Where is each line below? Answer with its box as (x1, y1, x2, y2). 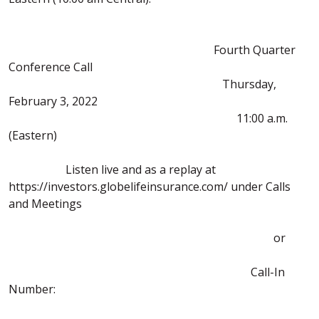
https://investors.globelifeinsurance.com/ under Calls (9, 179, 291, 194)
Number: (9, 281, 61, 297)
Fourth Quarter (9, 42, 296, 58)
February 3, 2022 (9, 93, 98, 109)
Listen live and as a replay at (9, 162, 216, 177)
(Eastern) (9, 127, 57, 143)
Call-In (9, 264, 285, 280)
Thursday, (9, 76, 276, 92)
